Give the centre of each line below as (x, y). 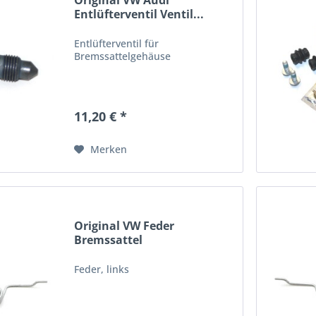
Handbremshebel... (128, 254)
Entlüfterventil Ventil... (139, 14)
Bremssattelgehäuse (123, 56)
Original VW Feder (124, 225)
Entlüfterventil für (117, 44)
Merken (109, 150)
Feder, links (102, 269)
